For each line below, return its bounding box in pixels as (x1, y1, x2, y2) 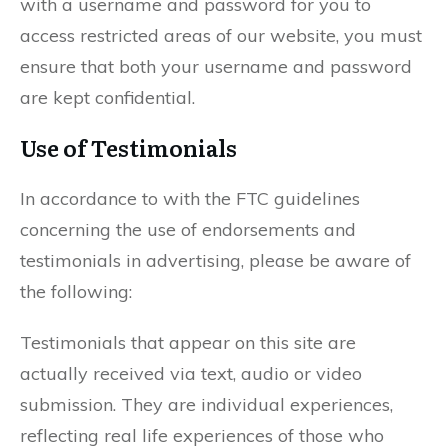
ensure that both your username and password (20, 55, 412, 78)
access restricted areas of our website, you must (20, 24, 422, 47)
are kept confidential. (20, 86, 195, 109)
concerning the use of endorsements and (20, 218, 356, 241)
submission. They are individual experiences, (20, 393, 393, 416)
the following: (20, 280, 132, 303)
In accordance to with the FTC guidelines (20, 187, 360, 210)
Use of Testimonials (20, 131, 237, 164)
